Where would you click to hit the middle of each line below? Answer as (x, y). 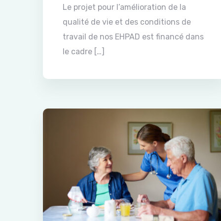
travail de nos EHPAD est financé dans (133, 37)
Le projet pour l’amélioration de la (124, 7)
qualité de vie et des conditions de (127, 22)
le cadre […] (84, 52)
